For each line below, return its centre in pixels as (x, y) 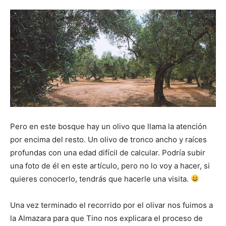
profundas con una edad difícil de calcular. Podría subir (108, 152)
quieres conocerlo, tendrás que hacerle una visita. (100, 179)
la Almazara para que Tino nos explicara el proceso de (106, 218)
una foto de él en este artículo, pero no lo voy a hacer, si (110, 165)
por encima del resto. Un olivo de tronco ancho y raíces (108, 139)
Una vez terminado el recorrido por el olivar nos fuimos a (111, 205)
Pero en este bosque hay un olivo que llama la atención (108, 126)
